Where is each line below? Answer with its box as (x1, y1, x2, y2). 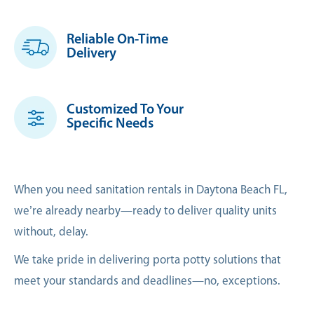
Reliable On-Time (67, 33, 168, 47)
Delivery (67, 47, 116, 61)
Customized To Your (67, 103, 184, 117)
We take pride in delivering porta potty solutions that (14, 254, 281, 266)
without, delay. (14, 226, 88, 238)
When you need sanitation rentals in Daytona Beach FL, (14, 184, 287, 196)
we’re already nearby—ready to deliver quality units (14, 205, 277, 217)
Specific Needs (67, 117, 153, 131)
